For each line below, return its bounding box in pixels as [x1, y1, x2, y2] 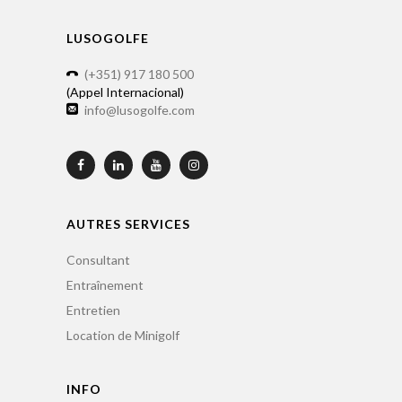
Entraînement [66, 277, 144, 293]
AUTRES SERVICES [66, 216, 190, 232]
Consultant [66, 252, 130, 268]
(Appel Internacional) [66, 84, 184, 100]
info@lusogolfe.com [84, 102, 195, 118]
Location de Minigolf [66, 328, 179, 344]
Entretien [66, 302, 120, 319]
